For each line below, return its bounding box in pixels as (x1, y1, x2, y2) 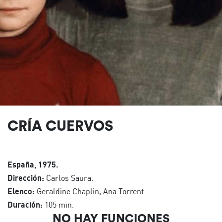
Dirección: (7, 172, 44, 183)
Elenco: (7, 186, 35, 196)
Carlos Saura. (44, 172, 93, 183)
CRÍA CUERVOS (7, 116, 113, 135)
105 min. (43, 199, 74, 210)
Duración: (7, 199, 43, 210)
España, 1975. (7, 159, 58, 169)
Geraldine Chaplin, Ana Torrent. (35, 186, 146, 196)
